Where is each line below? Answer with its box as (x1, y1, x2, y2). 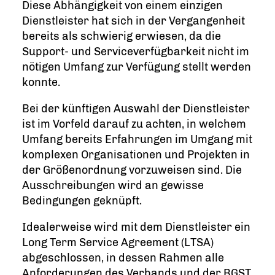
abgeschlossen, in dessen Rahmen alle (22, 251, 224, 265)
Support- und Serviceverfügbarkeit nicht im (22, 45, 249, 59)
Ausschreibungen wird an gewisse (22, 179, 204, 193)
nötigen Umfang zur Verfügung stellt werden (22, 60, 251, 74)
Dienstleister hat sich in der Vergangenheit (22, 14, 245, 28)
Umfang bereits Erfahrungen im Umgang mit (22, 133, 252, 147)
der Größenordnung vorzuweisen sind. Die (22, 163, 242, 177)
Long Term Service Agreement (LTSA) (22, 236, 214, 250)
